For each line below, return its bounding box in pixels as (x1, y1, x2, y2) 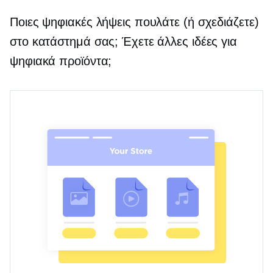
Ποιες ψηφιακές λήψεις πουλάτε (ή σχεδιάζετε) (10, 15, 259, 29)
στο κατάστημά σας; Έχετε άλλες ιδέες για (10, 35, 237, 49)
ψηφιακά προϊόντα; (10, 54, 112, 68)
